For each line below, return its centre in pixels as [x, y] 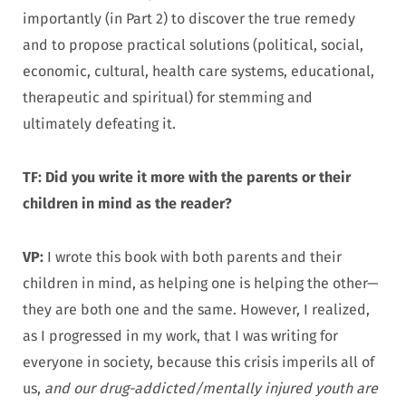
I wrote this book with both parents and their [193, 256]
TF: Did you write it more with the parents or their [187, 177]
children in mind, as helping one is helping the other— [201, 283]
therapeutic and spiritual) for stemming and [168, 98]
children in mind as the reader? [127, 203]
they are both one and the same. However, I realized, [196, 309]
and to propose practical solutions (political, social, [193, 45]
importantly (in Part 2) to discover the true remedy [189, 19]
